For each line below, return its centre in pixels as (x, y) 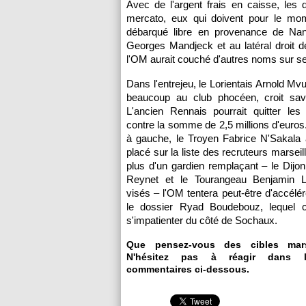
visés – (145, 193)
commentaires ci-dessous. (188, 269)
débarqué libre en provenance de (208, 32)
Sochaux (255, 220)
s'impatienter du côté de (181, 220)
